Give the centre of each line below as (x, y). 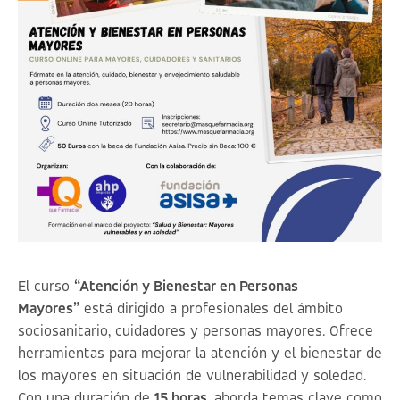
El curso (46, 287)
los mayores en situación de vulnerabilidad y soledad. (192, 376)
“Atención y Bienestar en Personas (186, 287)
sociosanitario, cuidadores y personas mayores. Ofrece (196, 332)
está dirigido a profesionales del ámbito (211, 309)
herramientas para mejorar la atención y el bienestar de (200, 354)
